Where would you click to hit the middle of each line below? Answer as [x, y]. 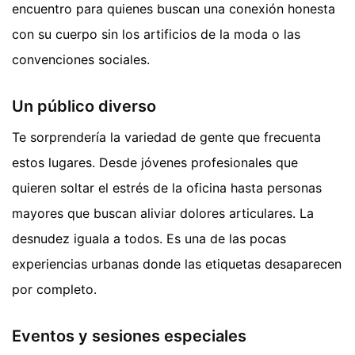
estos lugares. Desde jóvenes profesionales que [155, 163]
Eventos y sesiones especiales [129, 336]
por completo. [54, 290]
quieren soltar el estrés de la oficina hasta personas [167, 188]
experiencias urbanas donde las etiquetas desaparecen [177, 264]
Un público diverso [84, 107]
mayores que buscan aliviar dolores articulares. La [163, 214]
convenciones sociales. [81, 60]
